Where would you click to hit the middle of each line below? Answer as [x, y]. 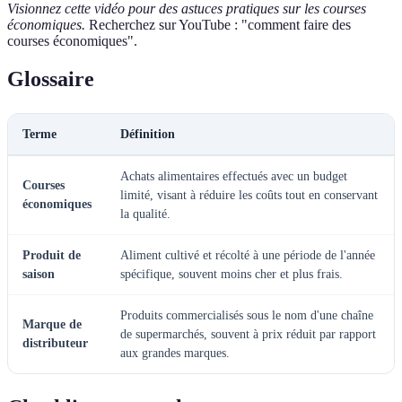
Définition [148, 134]
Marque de [52, 324]
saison [39, 274]
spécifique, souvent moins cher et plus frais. [232, 274]
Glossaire [51, 79]
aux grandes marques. [175, 353]
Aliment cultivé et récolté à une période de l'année [248, 255]
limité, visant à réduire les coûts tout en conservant [249, 195]
